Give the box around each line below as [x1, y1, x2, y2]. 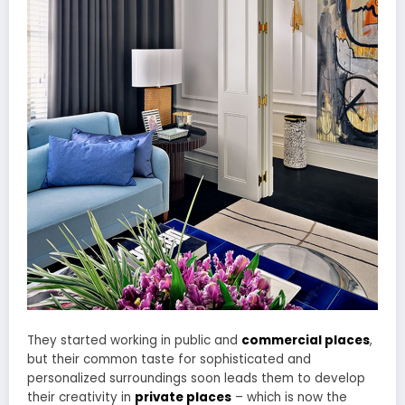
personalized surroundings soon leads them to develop [27, 369, 365, 387]
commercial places [241, 331, 370, 349]
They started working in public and [27, 331, 241, 349]
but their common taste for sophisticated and [27, 350, 311, 368]
